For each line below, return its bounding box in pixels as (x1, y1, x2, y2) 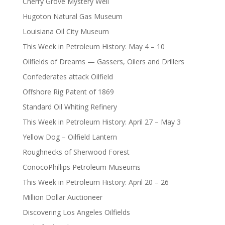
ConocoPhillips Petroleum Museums (22, 162, 141, 172)
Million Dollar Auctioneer (22, 192, 102, 202)
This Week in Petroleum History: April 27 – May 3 (22, 117, 181, 127)
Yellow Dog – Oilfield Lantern (22, 132, 117, 142)
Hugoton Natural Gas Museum (22, 12, 123, 22)
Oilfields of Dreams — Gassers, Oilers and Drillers (22, 57, 184, 67)
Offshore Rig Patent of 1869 (22, 87, 114, 97)
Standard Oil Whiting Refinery (22, 102, 117, 112)
